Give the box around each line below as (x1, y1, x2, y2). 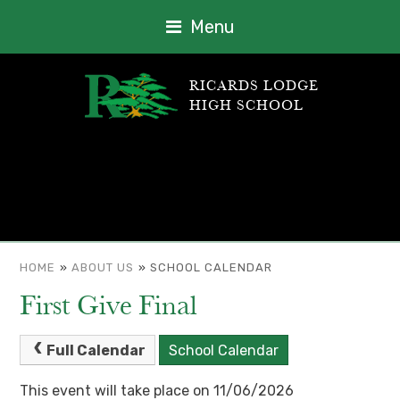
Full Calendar (46, 342, 146, 359)
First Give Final (20, 287, 198, 326)
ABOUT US (71, 261, 135, 274)
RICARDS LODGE (188, 76, 319, 96)
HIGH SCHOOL (188, 96, 304, 116)
